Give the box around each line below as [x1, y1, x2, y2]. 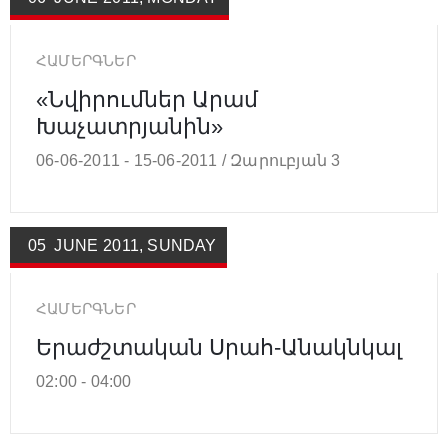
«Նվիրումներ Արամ [36, 86, 258, 112]
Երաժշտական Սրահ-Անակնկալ [36, 334, 402, 360]
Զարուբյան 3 [230, 151, 341, 169]
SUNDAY [147, 236, 217, 254]
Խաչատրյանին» [36, 113, 223, 139]
